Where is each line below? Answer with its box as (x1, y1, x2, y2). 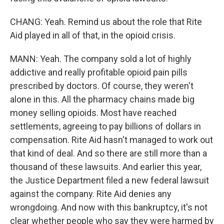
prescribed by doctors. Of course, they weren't (10, 80, 193, 91)
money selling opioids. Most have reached (10, 107, 176, 118)
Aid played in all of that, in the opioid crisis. (10, 30, 175, 40)
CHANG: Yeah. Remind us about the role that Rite (10, 16, 202, 27)
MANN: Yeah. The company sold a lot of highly (10, 53, 191, 64)
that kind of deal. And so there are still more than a (10, 148, 207, 158)
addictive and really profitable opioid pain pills (10, 67, 187, 77)
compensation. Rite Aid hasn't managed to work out (10, 134, 213, 145)
